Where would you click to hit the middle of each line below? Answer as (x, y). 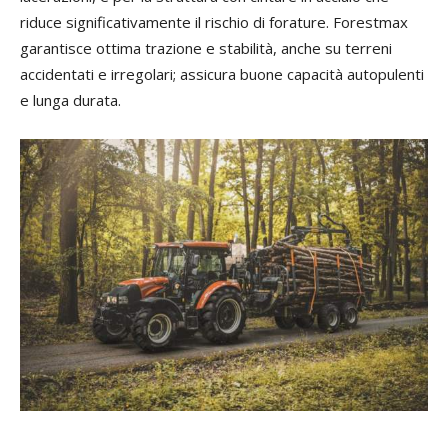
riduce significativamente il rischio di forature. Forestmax (214, 22)
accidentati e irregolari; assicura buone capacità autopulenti (222, 74)
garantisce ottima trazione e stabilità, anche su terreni (206, 48)
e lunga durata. (70, 100)
